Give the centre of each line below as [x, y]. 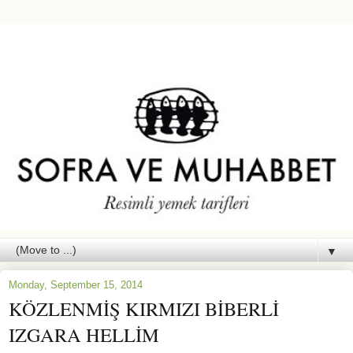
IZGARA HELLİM [84, 334]
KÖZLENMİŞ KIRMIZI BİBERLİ [144, 308]
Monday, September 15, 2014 [76, 284]
